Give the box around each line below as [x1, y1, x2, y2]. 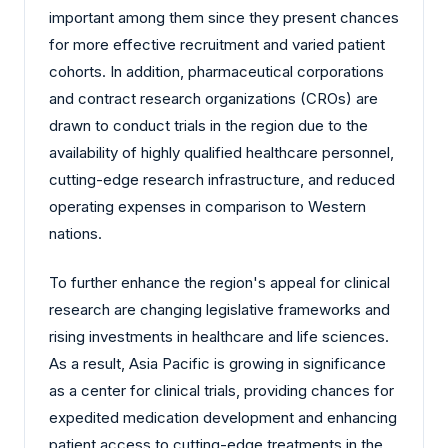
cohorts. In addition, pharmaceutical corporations [49, 61, 384, 81]
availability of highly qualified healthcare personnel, [49, 142, 394, 162]
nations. [49, 223, 102, 243]
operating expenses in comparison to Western [49, 196, 366, 216]
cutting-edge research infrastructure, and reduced [49, 169, 395, 189]
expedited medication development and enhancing [49, 408, 397, 428]
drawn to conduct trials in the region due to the [49, 115, 368, 135]
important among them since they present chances [49, 7, 399, 27]
